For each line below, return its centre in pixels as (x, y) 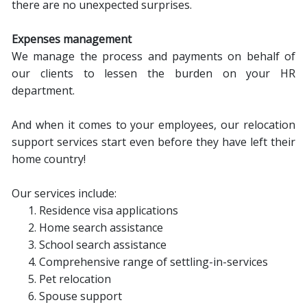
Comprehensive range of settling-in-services (153, 262)
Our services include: (64, 193)
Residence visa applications (109, 210)
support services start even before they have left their (153, 142)
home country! (49, 159)
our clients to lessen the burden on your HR (153, 73)
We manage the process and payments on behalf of (153, 56)
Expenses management (72, 39)
